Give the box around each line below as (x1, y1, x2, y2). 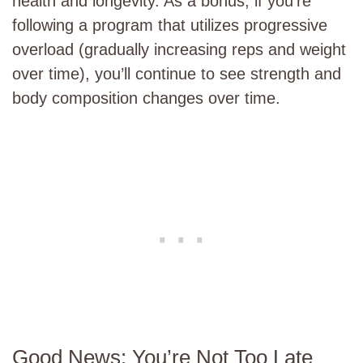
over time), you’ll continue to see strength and (12, 65, 341, 83)
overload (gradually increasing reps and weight (12, 41, 346, 58)
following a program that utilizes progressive (12, 16, 327, 34)
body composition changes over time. (12, 89, 280, 107)
